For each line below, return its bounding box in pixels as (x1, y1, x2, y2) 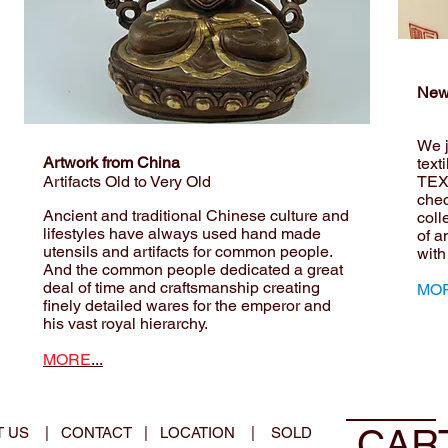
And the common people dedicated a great (43, 260, 343, 279)
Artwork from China (43, 153, 180, 172)
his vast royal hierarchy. (43, 314, 216, 333)
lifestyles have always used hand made (43, 224, 321, 243)
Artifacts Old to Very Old (43, 172, 211, 191)
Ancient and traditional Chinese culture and (43, 206, 349, 225)
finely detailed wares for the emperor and (43, 296, 331, 315)
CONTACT (61, 424, 140, 441)
